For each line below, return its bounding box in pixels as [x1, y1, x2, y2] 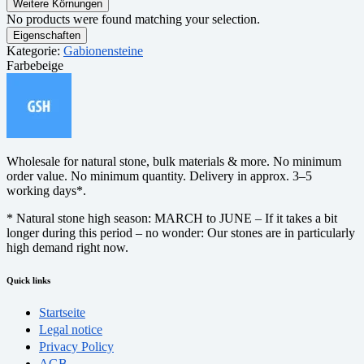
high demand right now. [6, 240, 128, 254]
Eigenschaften [13, 28, 80, 41]
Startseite [39, 305, 85, 319]
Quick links [6, 275, 50, 285]
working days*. [6, 183, 86, 197]
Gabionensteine [63, 43, 143, 58]
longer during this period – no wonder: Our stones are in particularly [6, 225, 355, 240]
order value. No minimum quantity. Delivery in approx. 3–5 [6, 168, 312, 183]
